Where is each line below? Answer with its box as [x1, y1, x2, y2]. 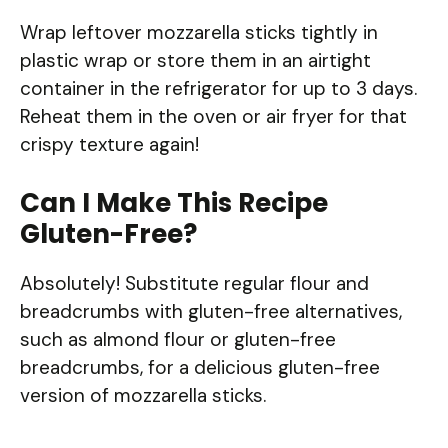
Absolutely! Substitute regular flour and [20, 270, 369, 296]
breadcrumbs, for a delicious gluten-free [20, 354, 380, 380]
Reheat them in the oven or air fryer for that [20, 104, 407, 130]
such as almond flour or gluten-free [20, 326, 336, 352]
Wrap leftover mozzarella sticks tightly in [20, 20, 378, 46]
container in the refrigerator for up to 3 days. [20, 76, 417, 102]
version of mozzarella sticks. [20, 382, 266, 408]
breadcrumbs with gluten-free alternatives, [20, 298, 402, 324]
